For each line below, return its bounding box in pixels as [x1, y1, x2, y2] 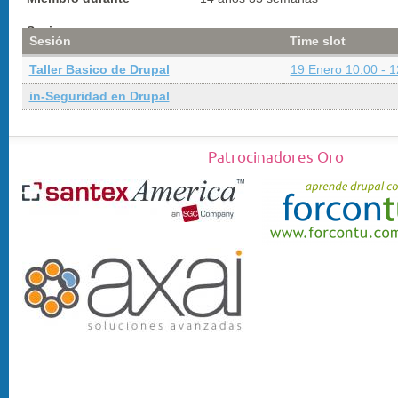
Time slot [289, 34, 346, 48]
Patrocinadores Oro [207, 150, 344, 165]
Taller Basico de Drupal [28, 62, 170, 76]
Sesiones [27, 23, 83, 37]
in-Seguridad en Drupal [28, 89, 170, 103]
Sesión [28, 34, 71, 48]
